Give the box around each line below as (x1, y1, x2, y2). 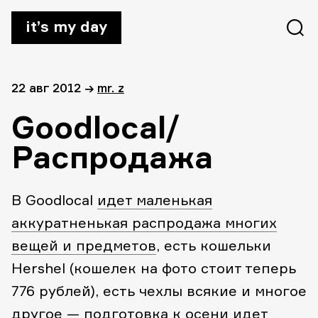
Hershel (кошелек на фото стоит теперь (11, 259, 296, 277)
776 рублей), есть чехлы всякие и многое (11, 282, 307, 300)
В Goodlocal (11, 191, 97, 209)
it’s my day (26, 17, 107, 35)
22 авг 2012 (11, 80, 84, 95)
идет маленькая (97, 191, 212, 209)
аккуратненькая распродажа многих (11, 214, 277, 231)
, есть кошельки (156, 236, 271, 254)
